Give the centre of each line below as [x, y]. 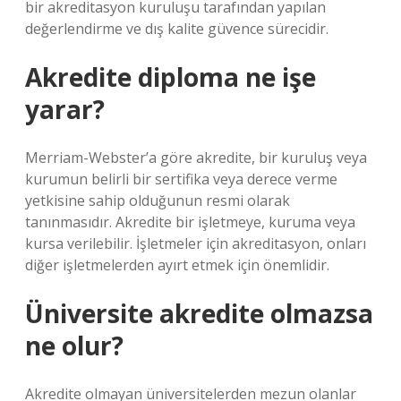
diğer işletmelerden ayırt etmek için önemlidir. [177, 265]
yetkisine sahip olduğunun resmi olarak [158, 200]
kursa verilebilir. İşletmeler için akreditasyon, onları [196, 243]
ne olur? [74, 346]
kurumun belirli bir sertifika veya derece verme [181, 179]
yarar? [65, 109]
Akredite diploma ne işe [171, 77]
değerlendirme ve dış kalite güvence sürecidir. [177, 29]
